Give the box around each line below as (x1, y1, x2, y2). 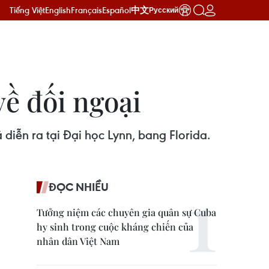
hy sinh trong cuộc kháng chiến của (37, 220, 193, 233)
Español (102, 4, 131, 16)
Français (71, 4, 102, 16)
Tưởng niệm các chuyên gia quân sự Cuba (37, 206, 216, 219)
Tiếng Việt (10, 4, 45, 16)
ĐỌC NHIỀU (49, 180, 109, 194)
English (45, 4, 71, 16)
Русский (149, 6, 178, 14)
